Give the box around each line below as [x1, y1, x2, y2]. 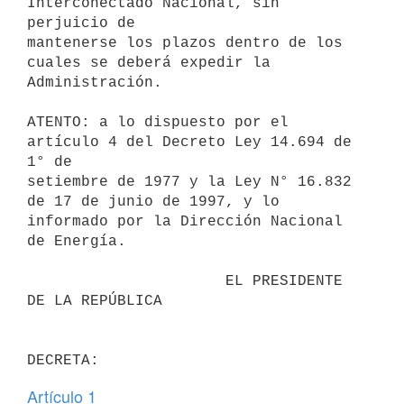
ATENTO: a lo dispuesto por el [27, 114, 289, 131]
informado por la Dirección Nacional [27, 213, 343, 230]
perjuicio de [27, 14, 135, 32]
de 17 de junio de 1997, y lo [27, 193, 280, 210]
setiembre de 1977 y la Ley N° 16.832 [27, 173, 352, 190]
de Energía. [27, 233, 126, 250]
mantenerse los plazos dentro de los [27, 34, 343, 51]
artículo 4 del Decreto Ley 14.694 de [27, 133, 352, 151]
